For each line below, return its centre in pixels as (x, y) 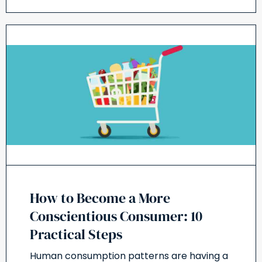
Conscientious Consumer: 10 (116, 216)
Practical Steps (76, 235)
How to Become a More (100, 198)
